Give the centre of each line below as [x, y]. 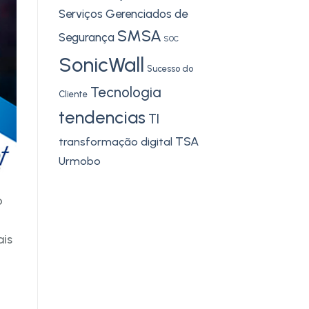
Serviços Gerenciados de [123, 13]
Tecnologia [126, 92]
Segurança [86, 37]
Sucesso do [170, 68]
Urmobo [79, 161]
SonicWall [101, 64]
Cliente [73, 94]
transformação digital [115, 141]
